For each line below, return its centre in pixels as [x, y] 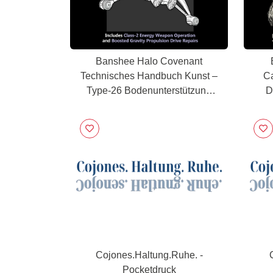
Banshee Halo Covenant [149, 61]
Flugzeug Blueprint [149, 105]
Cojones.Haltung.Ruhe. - [149, 255]
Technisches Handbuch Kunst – [149, 76]
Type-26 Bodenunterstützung [149, 90]
